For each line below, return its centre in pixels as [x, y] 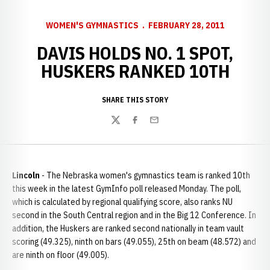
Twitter [125, 126]
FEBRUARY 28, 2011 [186, 25]
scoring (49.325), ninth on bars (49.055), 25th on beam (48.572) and [134, 242]
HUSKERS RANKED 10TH [135, 71]
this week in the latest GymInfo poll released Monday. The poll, [127, 189]
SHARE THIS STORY [135, 100]
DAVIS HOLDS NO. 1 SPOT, [135, 53]
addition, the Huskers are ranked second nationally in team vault [128, 228]
